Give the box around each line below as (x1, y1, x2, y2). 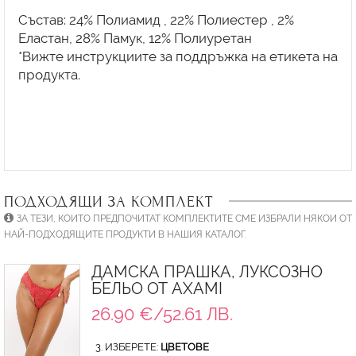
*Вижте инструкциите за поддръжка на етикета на (17, 48, 338, 64)
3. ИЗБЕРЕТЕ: (95, 341, 161, 354)
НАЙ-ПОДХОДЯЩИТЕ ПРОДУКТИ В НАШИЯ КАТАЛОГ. (4, 229, 246, 241)
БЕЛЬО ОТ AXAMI (91, 280, 222, 299)
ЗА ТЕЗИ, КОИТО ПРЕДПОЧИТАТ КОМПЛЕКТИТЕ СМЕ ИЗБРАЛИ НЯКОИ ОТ (17, 213, 352, 225)
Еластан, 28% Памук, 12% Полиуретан (17, 29, 252, 46)
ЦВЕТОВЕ (160, 341, 209, 354)
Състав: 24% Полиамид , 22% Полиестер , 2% (17, 11, 294, 28)
